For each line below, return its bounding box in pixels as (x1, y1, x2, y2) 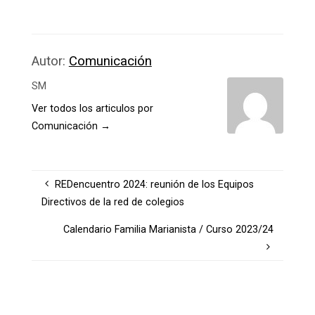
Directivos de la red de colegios (41, 195, 185, 208)
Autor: (31, 53, 69, 70)
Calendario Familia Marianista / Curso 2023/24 (63, 223, 274, 236)
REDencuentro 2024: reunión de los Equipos (54, 178, 254, 191)
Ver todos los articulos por (31, 102, 153, 115)
